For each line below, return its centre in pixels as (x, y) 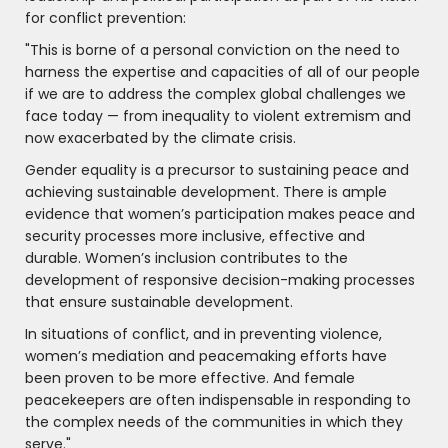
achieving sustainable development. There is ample (206, 192)
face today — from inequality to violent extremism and (218, 116)
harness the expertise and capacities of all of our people (222, 72)
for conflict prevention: (105, 18)
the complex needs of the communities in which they (214, 422)
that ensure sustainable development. (159, 302)
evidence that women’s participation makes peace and (220, 214)
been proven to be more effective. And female (190, 378)
